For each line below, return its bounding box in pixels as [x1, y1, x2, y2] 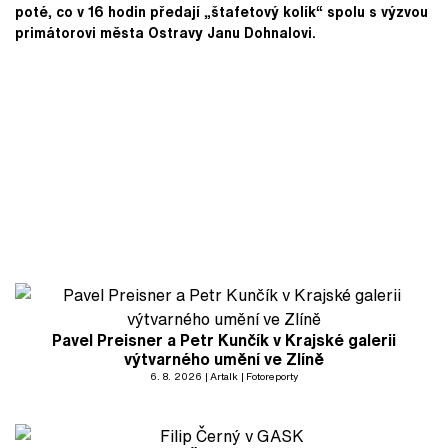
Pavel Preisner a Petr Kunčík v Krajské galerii [52, 327, 396, 352]
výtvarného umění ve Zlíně [124, 346, 324, 371]
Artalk [210, 368, 238, 383]
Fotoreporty [246, 368, 298, 383]
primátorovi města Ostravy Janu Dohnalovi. [15, 21, 320, 43]
